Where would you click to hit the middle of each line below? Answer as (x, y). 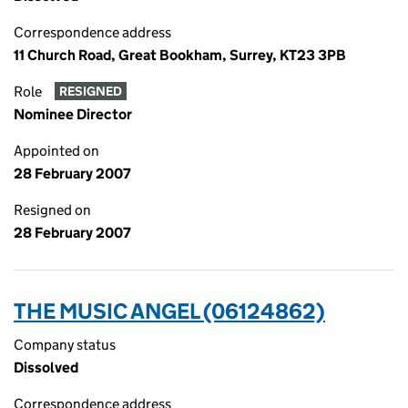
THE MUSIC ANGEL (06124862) (169, 311)
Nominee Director (73, 114)
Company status (65, 345)
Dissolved (46, 367)
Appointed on (56, 151)
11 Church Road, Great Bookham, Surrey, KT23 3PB (180, 55)
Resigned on (52, 210)
